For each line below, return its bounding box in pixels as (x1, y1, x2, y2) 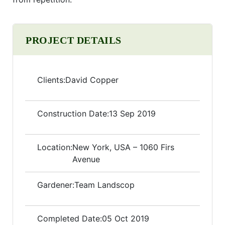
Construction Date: (37, 108, 109, 119)
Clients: (37, 75, 65, 85)
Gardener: (37, 180, 74, 190)
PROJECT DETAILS (26, 35, 122, 46)
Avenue (72, 154, 100, 165)
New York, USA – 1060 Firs (72, 142, 174, 153)
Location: (37, 142, 72, 153)
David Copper (65, 75, 119, 85)
